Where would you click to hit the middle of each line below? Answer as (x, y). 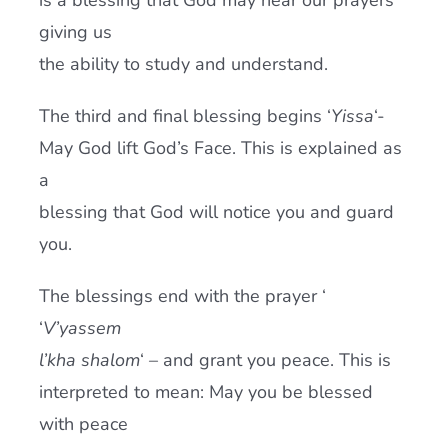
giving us (75, 32)
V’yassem (81, 328)
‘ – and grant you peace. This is (265, 360)
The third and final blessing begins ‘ (184, 116)
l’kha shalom (89, 360)
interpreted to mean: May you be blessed (205, 392)
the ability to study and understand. (183, 64)
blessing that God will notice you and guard (216, 212)
